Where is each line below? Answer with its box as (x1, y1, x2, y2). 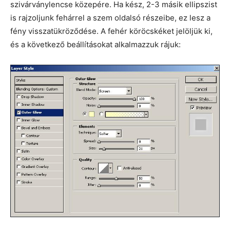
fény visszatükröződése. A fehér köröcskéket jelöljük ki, (10, 26, 213, 36)
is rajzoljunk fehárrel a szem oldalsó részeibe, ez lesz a (10, 13, 210, 23)
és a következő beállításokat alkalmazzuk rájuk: (10, 40, 181, 50)
